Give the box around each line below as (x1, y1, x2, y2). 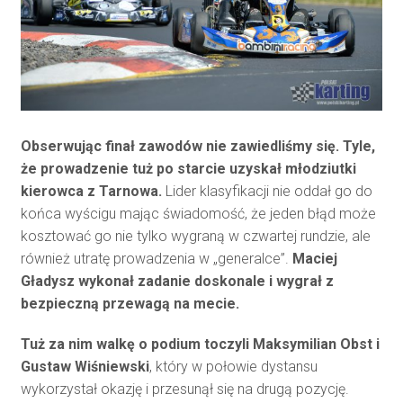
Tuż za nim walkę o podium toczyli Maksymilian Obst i (20, 336, 380, 354)
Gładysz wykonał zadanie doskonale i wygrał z (20, 273, 334, 291)
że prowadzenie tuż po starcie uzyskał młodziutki (20, 160, 356, 178)
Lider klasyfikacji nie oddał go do (161, 183, 372, 201)
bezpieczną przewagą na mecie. (20, 295, 239, 313)
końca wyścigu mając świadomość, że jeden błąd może (20, 205, 376, 223)
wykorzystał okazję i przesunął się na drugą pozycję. (20, 381, 349, 399)
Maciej (291, 250, 337, 268)
